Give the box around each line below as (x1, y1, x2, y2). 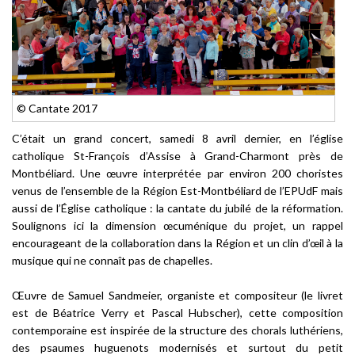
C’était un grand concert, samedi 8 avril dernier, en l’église (12, 131, 343, 145)
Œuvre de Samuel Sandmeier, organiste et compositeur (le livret (12, 288, 343, 302)
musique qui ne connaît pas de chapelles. (12, 253, 212, 267)
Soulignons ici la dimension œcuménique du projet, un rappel (12, 218, 343, 232)
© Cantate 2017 (17, 101, 97, 115)
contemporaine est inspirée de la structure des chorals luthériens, (12, 323, 343, 337)
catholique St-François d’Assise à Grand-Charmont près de (12, 148, 343, 162)
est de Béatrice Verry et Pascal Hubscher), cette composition (12, 305, 343, 319)
